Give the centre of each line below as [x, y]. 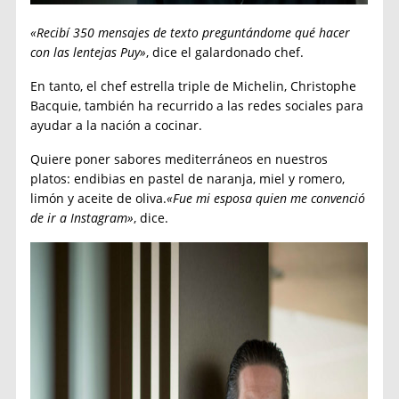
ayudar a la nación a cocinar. [117, 125]
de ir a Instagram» [82, 217]
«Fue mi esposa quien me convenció [266, 198]
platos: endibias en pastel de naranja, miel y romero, [188, 178]
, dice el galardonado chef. [225, 52]
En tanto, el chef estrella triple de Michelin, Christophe [194, 85]
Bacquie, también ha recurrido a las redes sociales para [197, 105]
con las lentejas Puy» [89, 52]
